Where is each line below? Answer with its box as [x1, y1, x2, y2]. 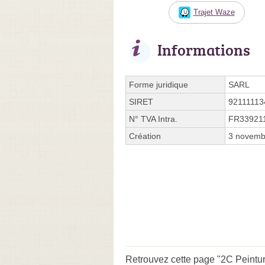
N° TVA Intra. [129, 114, 177, 124]
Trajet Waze [193, 7, 235, 17]
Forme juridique [129, 79, 188, 89]
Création [129, 131, 161, 141]
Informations [157, 38, 250, 60]
